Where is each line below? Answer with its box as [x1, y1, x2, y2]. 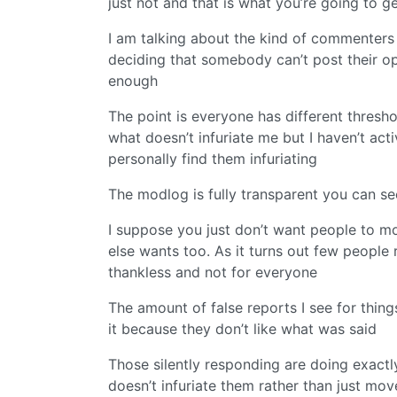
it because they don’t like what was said [108, 320, 377, 339]
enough [108, 72, 158, 90]
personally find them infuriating [108, 150, 317, 168]
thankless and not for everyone [108, 263, 317, 282]
